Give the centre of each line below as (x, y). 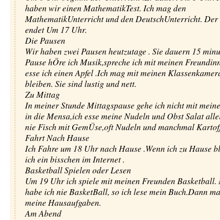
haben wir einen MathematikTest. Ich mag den (105, 8)
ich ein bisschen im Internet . (75, 159)
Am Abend (43, 213)
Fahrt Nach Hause (57, 137)
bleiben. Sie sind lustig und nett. (81, 83)
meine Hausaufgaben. (63, 202)
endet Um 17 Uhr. (56, 29)
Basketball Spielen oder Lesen (78, 170)
